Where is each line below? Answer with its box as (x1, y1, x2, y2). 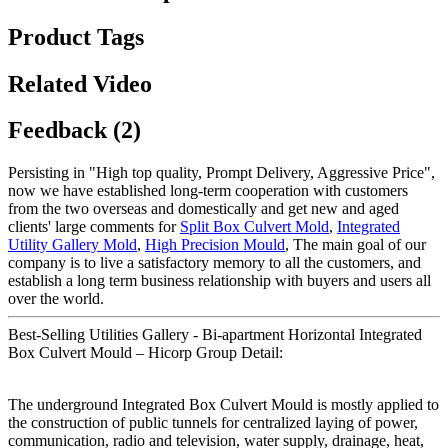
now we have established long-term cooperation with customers (8, 182, 408, 200)
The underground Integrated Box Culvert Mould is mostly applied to (8, 396, 439, 414)
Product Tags (8, 23, 144, 50)
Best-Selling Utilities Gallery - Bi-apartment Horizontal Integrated (8, 326, 422, 344)
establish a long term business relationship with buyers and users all (8, 272, 431, 290)
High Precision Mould (145, 236, 285, 254)
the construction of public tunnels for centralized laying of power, (8, 414, 418, 432)
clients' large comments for (8, 218, 180, 236)
